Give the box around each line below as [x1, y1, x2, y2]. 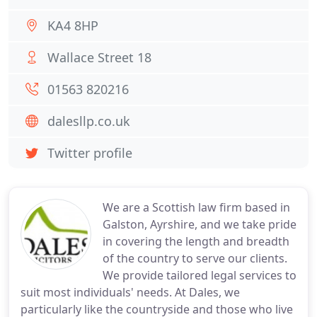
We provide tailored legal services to [103, 267, 296, 283]
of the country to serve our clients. [103, 250, 287, 266]
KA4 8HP [47, 17, 98, 34]
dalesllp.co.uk [47, 113, 130, 129]
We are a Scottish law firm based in [103, 200, 290, 215]
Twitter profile [47, 144, 132, 161]
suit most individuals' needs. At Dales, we [21, 284, 240, 300]
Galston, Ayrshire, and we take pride [103, 217, 296, 232]
